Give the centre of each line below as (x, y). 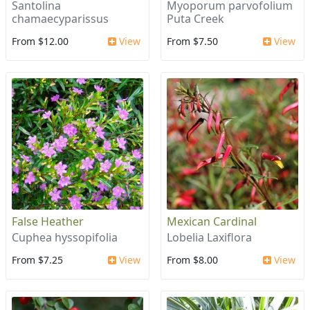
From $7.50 (192, 42)
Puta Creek (195, 19)
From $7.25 (37, 260)
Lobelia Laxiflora (209, 238)
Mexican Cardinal (212, 222)
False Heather (48, 222)
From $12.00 (40, 42)
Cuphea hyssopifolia (65, 238)
